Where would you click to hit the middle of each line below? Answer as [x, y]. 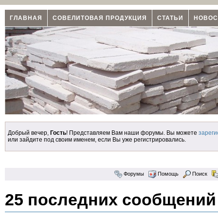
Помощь [167, 173]
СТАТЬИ [170, 18]
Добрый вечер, [29, 133]
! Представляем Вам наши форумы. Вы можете [132, 133]
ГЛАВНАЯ [26, 18]
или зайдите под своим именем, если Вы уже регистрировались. [97, 140]
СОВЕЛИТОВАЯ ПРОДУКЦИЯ [100, 18]
